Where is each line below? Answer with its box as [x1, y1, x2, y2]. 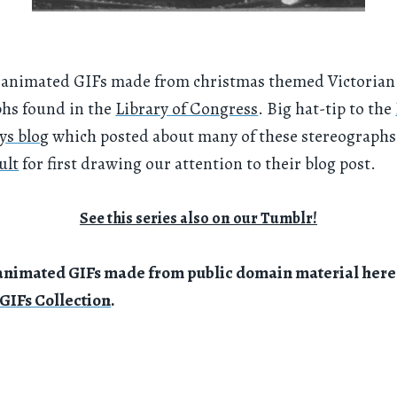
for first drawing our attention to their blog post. [19, 152, 377, 176]
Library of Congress [115, 97, 259, 121]
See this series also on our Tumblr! [79, 206, 317, 229]
